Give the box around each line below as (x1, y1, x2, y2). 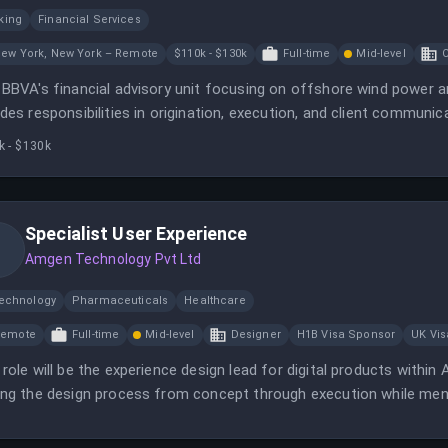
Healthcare (184, 294, 246, 307)
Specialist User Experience (25, 223, 248, 244)
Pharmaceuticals (71, 294, 169, 307)
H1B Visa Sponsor (296, 328, 396, 341)
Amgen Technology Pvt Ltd (25, 251, 202, 267)
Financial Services (38, 13, 141, 26)
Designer (230, 328, 281, 341)
